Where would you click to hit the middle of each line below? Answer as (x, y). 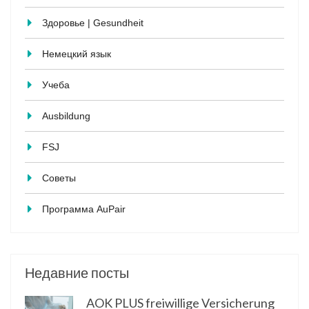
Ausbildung (66, 116)
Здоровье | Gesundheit (93, 23)
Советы (59, 178)
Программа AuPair (84, 209)
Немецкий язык (77, 54)
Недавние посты (77, 273)
